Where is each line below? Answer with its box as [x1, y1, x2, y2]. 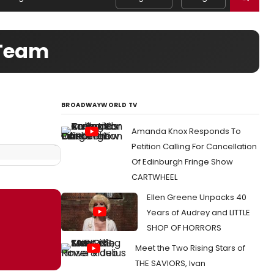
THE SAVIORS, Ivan [135, 257, 206, 269]
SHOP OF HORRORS [147, 222, 221, 234]
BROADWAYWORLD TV [61, 100, 138, 109]
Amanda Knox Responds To [131, 125, 241, 137]
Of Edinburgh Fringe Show [131, 156, 233, 168]
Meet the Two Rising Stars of [135, 242, 245, 254]
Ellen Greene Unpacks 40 [147, 191, 246, 203]
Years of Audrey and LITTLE [147, 207, 250, 218]
